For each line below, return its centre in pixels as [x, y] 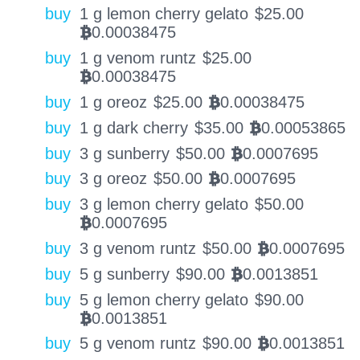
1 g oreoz [113, 102]
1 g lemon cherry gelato [164, 14]
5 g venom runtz [137, 344]
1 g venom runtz [137, 58]
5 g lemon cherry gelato [164, 299]
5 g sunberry [124, 274]
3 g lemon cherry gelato [164, 205]
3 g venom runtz [137, 249]
